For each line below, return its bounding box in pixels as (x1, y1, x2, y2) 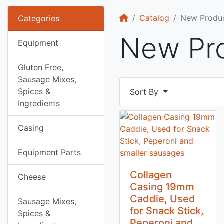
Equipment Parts (18, 147, 81, 157)
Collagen (130, 169, 172, 181)
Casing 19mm (130, 181, 194, 193)
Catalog (139, 13, 169, 23)
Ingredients (18, 98, 60, 108)
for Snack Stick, (130, 205, 204, 217)
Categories (18, 13, 59, 23)
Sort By (130, 87, 161, 97)
